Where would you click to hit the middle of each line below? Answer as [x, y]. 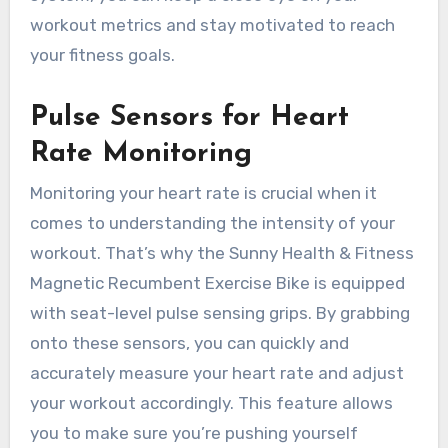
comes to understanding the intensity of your [212, 223]
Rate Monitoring [140, 153]
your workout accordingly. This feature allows [211, 403]
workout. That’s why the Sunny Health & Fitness [221, 253]
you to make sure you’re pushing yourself [193, 433]
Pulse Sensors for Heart [189, 117]
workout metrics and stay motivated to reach [212, 24]
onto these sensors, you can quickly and [189, 343]
